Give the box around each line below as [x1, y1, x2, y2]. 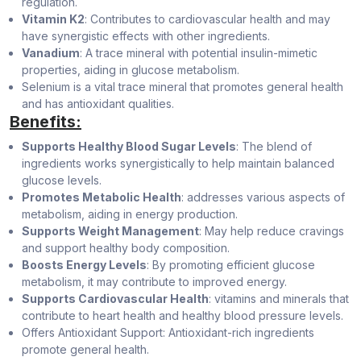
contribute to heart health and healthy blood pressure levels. [22, 309, 343, 323]
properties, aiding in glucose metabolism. [22, 63, 239, 77]
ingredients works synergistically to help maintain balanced [22, 156, 334, 171]
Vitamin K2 [22, 12, 85, 27]
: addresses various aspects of [181, 190, 345, 205]
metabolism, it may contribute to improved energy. [22, 275, 287, 289]
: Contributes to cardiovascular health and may [85, 12, 330, 27]
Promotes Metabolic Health [22, 190, 181, 205]
